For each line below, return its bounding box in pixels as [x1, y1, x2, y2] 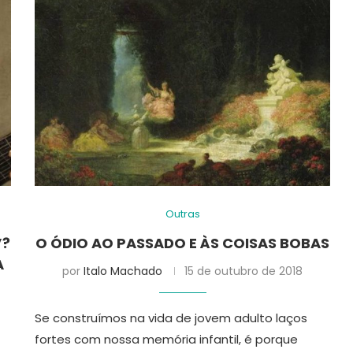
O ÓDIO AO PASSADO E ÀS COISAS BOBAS [35, 232, 330, 253]
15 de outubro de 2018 [184, 262, 303, 279]
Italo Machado [84, 262, 163, 279]
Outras [165, 206, 200, 221]
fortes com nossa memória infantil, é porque [35, 330, 299, 347]
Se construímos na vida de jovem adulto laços [35, 309, 308, 326]
